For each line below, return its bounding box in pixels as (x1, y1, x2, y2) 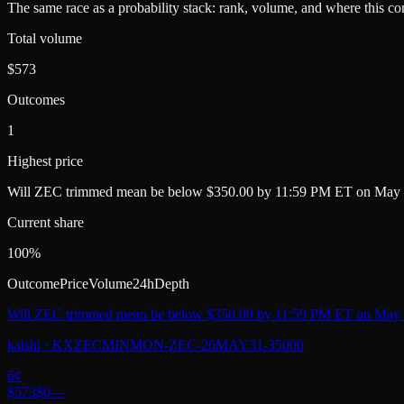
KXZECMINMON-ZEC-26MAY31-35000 (52, 337, 304, 353)
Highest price (7, 153, 83, 170)
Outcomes (7, 92, 65, 108)
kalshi (7, 337, 41, 353)
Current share (7, 215, 84, 231)
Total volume (7, 31, 82, 47)
